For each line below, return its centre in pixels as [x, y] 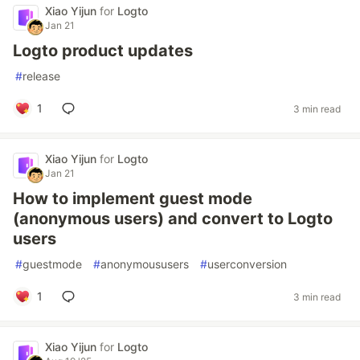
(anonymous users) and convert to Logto [173, 219]
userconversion [247, 264]
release [41, 76]
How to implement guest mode [133, 198]
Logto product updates [103, 51]
